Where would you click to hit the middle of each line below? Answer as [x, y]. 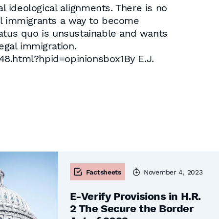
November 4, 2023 [173, 172]
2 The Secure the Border [131, 208]
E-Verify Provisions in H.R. [135, 196]
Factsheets [103, 172]
